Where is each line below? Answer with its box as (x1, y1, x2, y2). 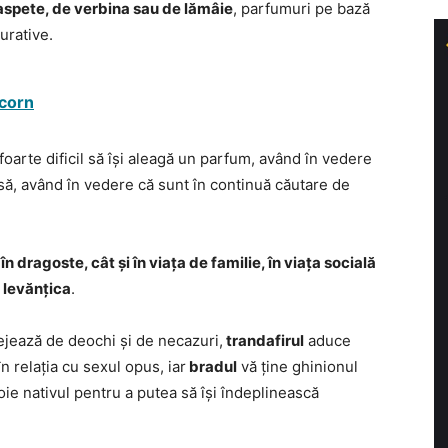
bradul (186, 357, 237, 376)
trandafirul (223, 331, 304, 350)
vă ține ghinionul (237, 357, 358, 376)
